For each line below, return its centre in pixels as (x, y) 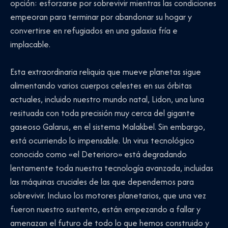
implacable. (30, 44)
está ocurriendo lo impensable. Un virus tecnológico (102, 141)
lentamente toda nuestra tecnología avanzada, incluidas (112, 168)
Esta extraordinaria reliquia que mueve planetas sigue (106, 72)
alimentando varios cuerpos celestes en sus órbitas (101, 86)
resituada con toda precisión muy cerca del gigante (103, 113)
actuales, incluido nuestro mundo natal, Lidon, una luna (107, 99)
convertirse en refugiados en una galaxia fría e (94, 30)
